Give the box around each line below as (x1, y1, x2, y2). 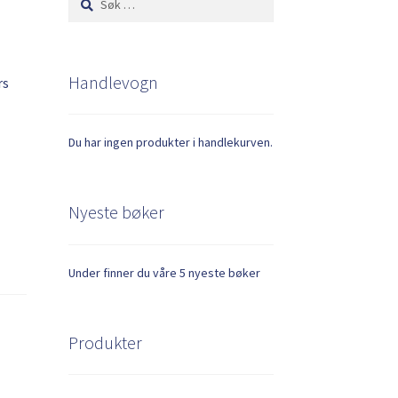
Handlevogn (68, 70, 158, 93)
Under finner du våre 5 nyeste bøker (68, 264, 260, 281)
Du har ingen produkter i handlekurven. (68, 134, 273, 151)
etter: (67, 7, 98, 24)
